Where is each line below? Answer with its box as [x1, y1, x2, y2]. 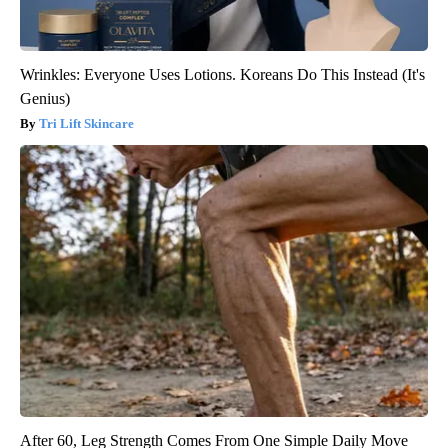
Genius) [20, 89, 70, 107]
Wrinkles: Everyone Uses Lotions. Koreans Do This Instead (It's [20, 65, 425, 83]
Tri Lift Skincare [39, 115, 134, 131]
